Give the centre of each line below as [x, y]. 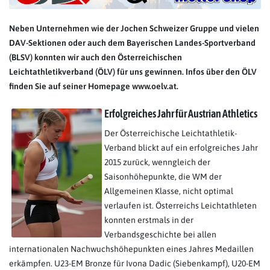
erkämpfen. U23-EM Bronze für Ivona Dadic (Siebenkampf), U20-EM [135, 264]
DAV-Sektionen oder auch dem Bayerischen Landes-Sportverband [132, 43]
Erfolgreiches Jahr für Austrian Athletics [181, 114]
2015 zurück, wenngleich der [157, 162]
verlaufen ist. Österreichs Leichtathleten [181, 206]
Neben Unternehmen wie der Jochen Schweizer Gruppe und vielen [134, 29]
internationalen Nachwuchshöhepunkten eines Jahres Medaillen [131, 249]
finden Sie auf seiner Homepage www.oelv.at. [94, 86]
